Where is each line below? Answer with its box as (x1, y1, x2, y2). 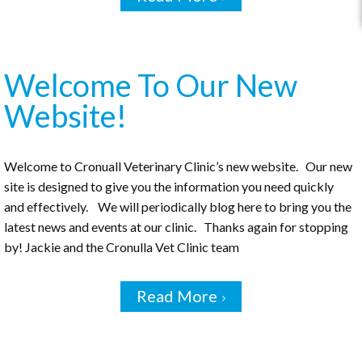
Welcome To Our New (4, 65, 297, 103)
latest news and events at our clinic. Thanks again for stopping (4, 219, 348, 235)
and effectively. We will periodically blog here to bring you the (4, 199, 351, 215)
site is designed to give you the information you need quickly (4, 179, 334, 195)
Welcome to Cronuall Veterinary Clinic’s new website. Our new (4, 158, 352, 175)
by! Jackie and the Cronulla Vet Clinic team (4, 239, 239, 255)
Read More (137, 286, 217, 306)
